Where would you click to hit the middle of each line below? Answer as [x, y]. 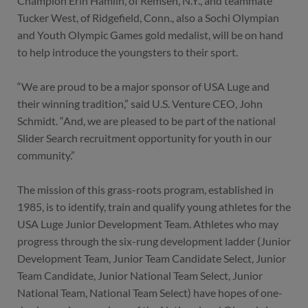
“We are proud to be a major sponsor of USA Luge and [143, 87]
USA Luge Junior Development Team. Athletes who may [148, 224]
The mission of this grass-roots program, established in [145, 190]
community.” [46, 155]
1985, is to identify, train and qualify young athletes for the [154, 207]
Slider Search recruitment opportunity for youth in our [144, 138]
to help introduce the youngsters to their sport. [128, 52]
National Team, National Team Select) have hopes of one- [150, 293]
